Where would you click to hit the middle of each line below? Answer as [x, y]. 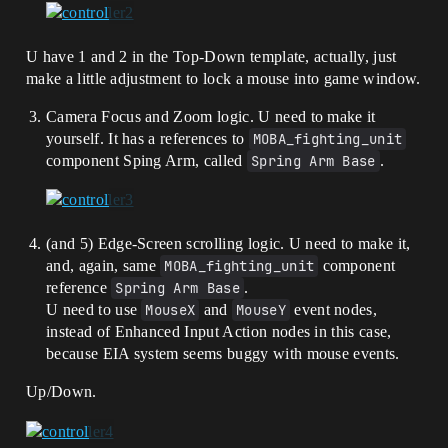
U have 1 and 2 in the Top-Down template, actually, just [211, 57]
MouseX [170, 310]
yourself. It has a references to [147, 139]
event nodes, [333, 310]
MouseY [261, 310]
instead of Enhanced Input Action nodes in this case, [219, 332]
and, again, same [103, 266]
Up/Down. [61, 392]
